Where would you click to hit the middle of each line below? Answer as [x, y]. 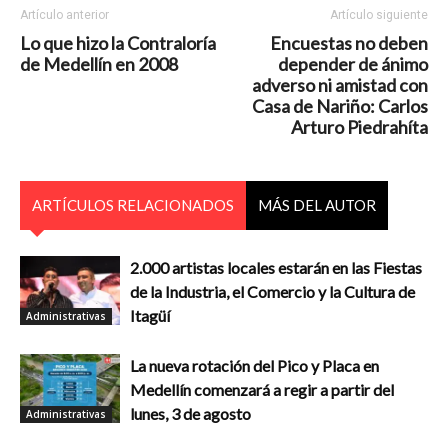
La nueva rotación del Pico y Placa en [254, 365]
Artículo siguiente [379, 15]
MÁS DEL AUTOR [317, 205]
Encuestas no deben [349, 43]
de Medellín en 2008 [99, 64]
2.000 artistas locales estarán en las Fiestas [276, 267]
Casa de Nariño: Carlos [340, 106]
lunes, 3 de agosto [190, 413]
